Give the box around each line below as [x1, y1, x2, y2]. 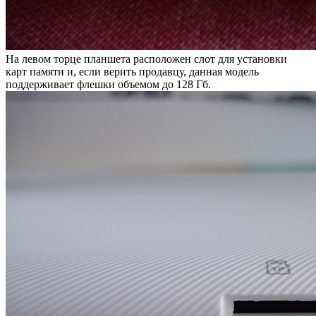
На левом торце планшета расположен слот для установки [6, 52, 287, 65]
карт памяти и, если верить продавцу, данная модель [6, 65, 259, 78]
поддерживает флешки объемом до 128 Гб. [6, 78, 211, 90]
